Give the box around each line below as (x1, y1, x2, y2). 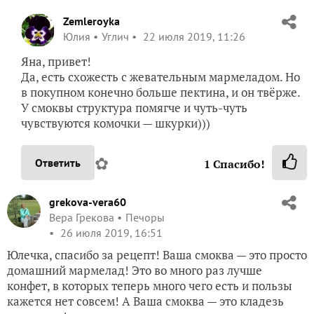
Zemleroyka (63, 13, 120, 28)
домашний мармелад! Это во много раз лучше (7, 261, 262, 278)
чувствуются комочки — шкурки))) (21, 114, 210, 131)
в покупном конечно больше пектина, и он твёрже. (21, 83, 300, 100)
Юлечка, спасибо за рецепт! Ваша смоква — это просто (7, 246, 307, 263)
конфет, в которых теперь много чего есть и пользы (7, 277, 292, 294)
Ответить (35, 155, 81, 170)
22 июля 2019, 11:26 (140, 29, 245, 43)
